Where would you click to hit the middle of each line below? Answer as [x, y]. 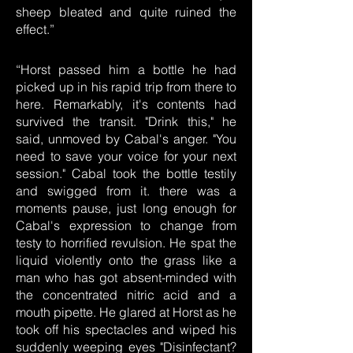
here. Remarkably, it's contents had [126, 104]
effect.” [35, 29]
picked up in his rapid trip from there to [126, 87]
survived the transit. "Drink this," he [126, 121]
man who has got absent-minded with [126, 277]
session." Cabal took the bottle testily [126, 173]
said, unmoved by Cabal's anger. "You [126, 139]
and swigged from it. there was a [126, 191]
